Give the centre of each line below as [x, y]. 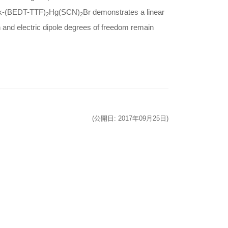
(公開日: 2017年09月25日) [130, 118]
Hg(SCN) [64, 12]
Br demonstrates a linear [123, 12]
